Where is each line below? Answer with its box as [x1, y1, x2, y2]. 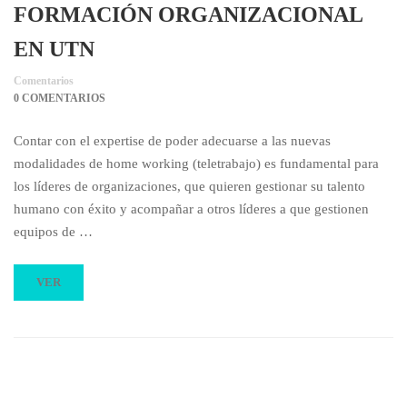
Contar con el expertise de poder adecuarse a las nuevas [14, 134, 331, 148]
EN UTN [14, 37, 94, 61]
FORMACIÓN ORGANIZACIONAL [14, 3, 362, 26]
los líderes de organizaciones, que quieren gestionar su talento [14, 179, 365, 194]
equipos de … [14, 224, 93, 239]
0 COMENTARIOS [14, 92, 105, 104]
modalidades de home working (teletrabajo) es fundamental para [14, 156, 379, 171]
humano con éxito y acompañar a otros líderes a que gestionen [14, 202, 369, 216]
